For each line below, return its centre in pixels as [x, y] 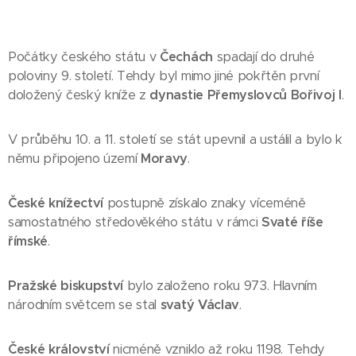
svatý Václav [199, 305]
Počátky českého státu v [84, 57]
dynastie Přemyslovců [218, 95]
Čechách [186, 57]
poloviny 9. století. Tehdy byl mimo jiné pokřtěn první [164, 76]
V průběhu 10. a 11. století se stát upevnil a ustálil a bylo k [175, 139]
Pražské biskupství [66, 286]
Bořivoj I [316, 95]
